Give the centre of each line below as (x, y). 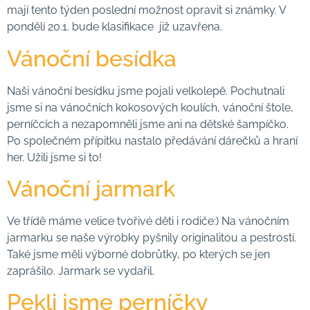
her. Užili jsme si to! (54, 157)
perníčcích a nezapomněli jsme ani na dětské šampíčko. (148, 124)
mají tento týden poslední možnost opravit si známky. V (146, 10)
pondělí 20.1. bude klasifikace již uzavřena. (115, 27)
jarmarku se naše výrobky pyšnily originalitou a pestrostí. (152, 237)
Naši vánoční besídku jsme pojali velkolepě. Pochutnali (146, 91)
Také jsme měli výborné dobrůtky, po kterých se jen (138, 254)
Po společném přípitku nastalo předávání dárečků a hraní (152, 140)
